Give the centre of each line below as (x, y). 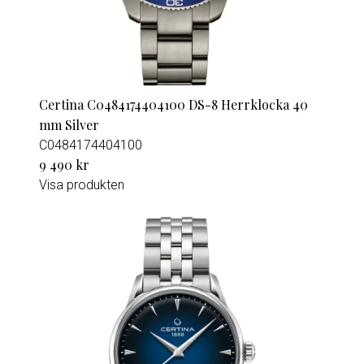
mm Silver (69, 125)
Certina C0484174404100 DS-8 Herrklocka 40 (173, 104)
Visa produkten (82, 185)
